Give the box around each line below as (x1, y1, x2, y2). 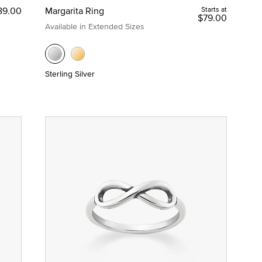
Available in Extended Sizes (44, 20, 144, 33)
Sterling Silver (44, 68, 95, 80)
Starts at (201, 4, 227, 15)
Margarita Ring (44, 4, 104, 18)
